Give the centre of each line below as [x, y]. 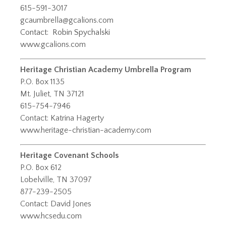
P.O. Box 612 [41, 168]
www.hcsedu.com [51, 216]
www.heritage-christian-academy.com [86, 130]
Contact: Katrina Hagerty [62, 118]
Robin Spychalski [81, 33]
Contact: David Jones [56, 204]
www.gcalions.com [53, 45]
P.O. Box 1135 [42, 82]
